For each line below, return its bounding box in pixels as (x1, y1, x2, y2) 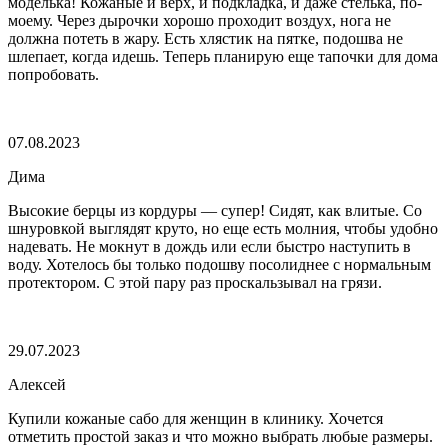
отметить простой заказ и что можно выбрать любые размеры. (8, 427, 433, 445)
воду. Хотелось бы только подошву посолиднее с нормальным (8, 255, 431, 273)
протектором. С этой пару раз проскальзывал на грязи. (8, 273, 382, 291)
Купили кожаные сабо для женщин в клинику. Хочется (8, 409, 383, 427)
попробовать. (8, 65, 99, 83)
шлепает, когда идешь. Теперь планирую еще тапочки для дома (8, 47, 438, 65)
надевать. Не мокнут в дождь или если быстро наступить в (8, 237, 411, 255)
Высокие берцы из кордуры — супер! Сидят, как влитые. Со (8, 201, 422, 219)
